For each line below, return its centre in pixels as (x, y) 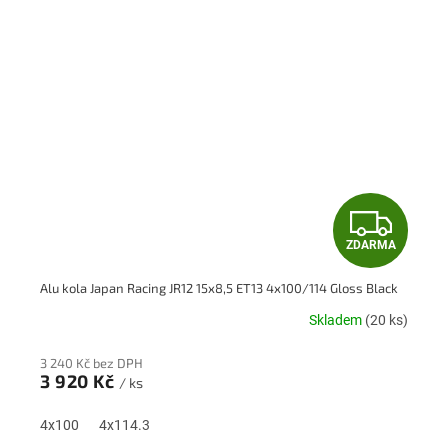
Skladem (337, 320)
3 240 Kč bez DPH (91, 362)
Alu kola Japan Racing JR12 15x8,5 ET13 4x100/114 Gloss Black (219, 287)
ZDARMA (370, 244)
